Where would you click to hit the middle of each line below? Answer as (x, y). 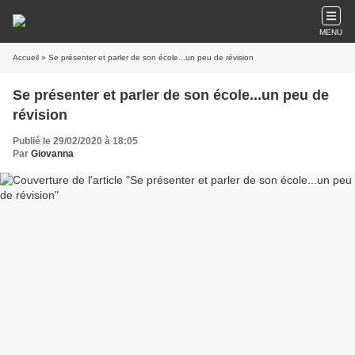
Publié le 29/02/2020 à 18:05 (75, 141)
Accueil (26, 57)
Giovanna (52, 154)
